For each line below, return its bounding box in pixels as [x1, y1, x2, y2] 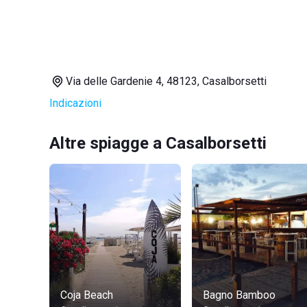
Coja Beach [60, 288, 113, 302]
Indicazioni [49, 97, 101, 110]
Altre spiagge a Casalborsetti [49, 134, 267, 153]
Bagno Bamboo [203, 288, 275, 302]
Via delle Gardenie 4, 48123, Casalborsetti [66, 75, 267, 88]
